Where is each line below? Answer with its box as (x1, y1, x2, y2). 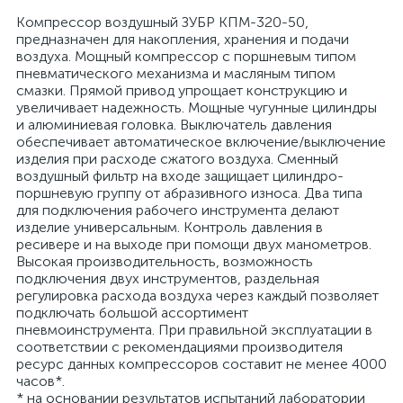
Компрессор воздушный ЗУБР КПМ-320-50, (16, 13, 309, 31)
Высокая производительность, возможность (16, 253, 313, 270)
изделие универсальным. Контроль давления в (16, 219, 323, 236)
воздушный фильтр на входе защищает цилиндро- (16, 167, 344, 184)
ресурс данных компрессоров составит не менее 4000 (16, 355, 387, 372)
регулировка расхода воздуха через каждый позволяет (16, 287, 379, 304)
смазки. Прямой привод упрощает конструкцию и (16, 82, 347, 99)
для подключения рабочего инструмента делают (16, 201, 339, 219)
